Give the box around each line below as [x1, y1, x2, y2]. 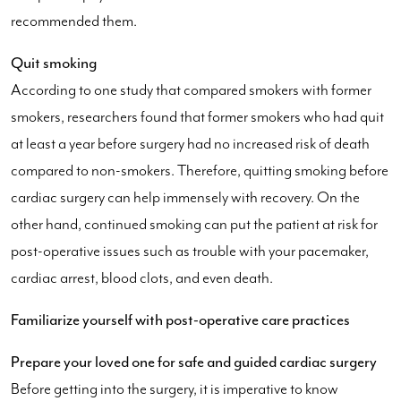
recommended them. [11, 12, 137, 30]
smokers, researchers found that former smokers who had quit [11, 107, 384, 126]
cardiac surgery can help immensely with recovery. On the [11, 188, 360, 207]
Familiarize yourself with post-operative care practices [11, 309, 350, 329]
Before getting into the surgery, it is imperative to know [11, 380, 338, 398]
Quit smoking [11, 52, 97, 73]
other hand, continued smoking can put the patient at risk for [11, 215, 378, 234]
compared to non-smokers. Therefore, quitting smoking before [11, 161, 388, 180]
